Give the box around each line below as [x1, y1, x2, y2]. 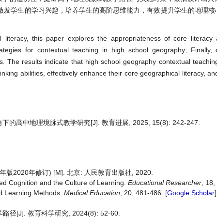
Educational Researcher [126, 179, 201, 186]
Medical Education [64, 189, 120, 197]
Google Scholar [167, 189, 215, 197]
